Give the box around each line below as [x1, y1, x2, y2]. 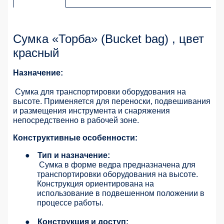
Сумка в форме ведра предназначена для [39, 160, 195, 169]
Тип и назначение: [37, 150, 110, 159]
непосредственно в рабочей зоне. [13, 115, 139, 124]
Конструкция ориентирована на [37, 179, 154, 188]
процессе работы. [37, 198, 103, 207]
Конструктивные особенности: [13, 133, 137, 142]
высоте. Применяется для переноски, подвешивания [13, 96, 210, 105]
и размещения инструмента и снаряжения [13, 106, 170, 115]
